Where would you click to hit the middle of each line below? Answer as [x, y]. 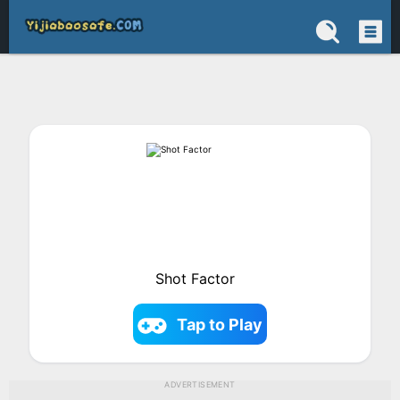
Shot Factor [196, 279]
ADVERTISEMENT [200, 384]
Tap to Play [220, 324]
